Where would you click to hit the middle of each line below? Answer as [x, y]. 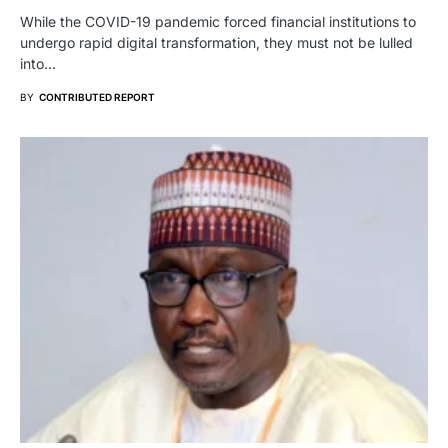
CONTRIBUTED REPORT [97, 97]
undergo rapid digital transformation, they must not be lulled [216, 43]
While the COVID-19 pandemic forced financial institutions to [218, 22]
